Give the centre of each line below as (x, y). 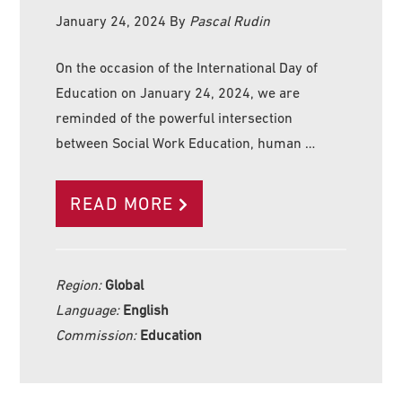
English (146, 309)
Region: (81, 284)
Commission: (98, 334)
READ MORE (122, 203)
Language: (90, 309)
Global (125, 284)
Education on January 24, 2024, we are (178, 92)
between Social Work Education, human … (186, 142)
